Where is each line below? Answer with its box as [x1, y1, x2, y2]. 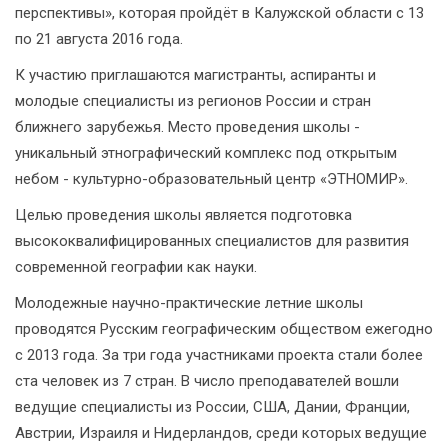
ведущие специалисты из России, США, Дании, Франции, [15, 398, 410, 416]
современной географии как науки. [15, 258, 257, 276]
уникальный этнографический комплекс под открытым [15, 144, 397, 162]
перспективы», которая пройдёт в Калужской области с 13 [15, 4, 424, 22]
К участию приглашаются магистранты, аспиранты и [15, 66, 376, 84]
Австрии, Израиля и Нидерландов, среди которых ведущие [15, 424, 427, 442]
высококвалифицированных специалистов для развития [15, 232, 409, 250]
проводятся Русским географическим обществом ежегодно [15, 320, 433, 338]
